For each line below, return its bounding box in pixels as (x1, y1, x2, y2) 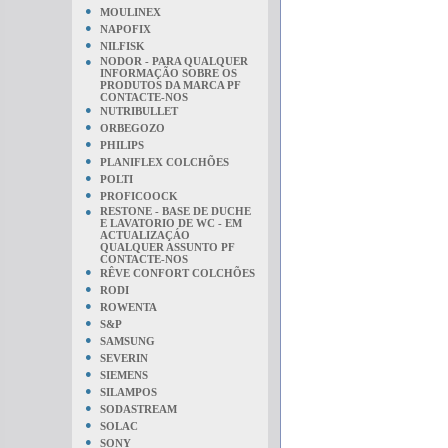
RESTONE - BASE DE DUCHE (100, 205, 251, 217)
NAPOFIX (100, 23, 151, 35)
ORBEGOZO (100, 122, 165, 134)
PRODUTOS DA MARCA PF (100, 79, 241, 91)
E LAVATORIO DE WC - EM (100, 217, 242, 229)
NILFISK (100, 40, 145, 52)
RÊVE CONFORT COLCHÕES (100, 267, 255, 279)
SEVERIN (100, 352, 148, 364)
